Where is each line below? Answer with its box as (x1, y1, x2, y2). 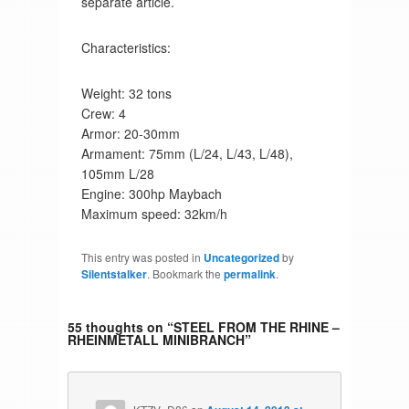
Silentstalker (80, 265, 147, 282)
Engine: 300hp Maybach (80, 184, 222, 203)
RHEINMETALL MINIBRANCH (67, 330, 245, 349)
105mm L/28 (80, 163, 154, 183)
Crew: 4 (80, 103, 126, 122)
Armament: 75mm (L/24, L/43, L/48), (80, 143, 293, 163)
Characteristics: (80, 37, 171, 57)
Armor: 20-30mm (80, 123, 180, 142)
